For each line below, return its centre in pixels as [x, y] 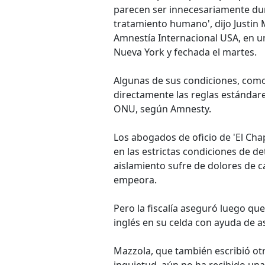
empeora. [135, 180]
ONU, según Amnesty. [162, 109]
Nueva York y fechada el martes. [185, 52]
